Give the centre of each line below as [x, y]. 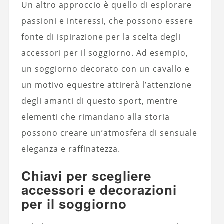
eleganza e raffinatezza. [71, 149]
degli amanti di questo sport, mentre [99, 101]
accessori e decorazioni [99, 190]
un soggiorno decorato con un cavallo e [105, 69]
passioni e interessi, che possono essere [107, 21]
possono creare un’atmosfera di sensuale [109, 133]
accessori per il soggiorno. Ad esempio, [105, 53]
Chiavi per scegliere [86, 176]
